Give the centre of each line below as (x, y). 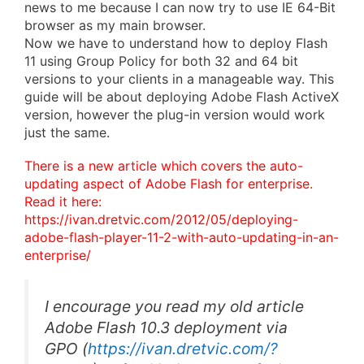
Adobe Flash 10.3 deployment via (166, 328)
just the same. (67, 132)
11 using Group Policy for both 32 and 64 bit (161, 61)
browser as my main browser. (115, 25)
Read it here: (63, 202)
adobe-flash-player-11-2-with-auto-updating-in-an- (182, 238)
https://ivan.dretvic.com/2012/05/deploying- (161, 220)
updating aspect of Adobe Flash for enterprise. (169, 184)
